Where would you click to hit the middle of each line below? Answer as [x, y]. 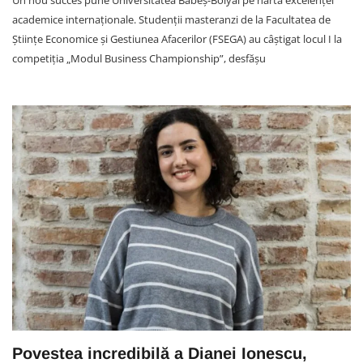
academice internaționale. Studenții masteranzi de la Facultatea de [171, 19]
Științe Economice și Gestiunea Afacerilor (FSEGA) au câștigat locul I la [177, 38]
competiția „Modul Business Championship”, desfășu [139, 58]
